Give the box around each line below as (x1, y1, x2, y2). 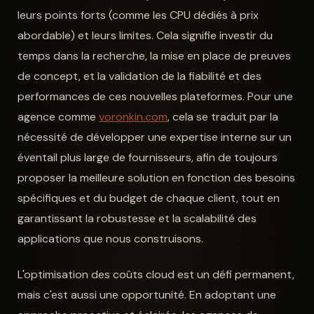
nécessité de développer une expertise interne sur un (17, 129, 292, 144)
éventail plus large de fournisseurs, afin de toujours (17, 149, 278, 165)
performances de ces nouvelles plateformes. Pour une (17, 88, 293, 104)
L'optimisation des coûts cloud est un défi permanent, (17, 267, 294, 282)
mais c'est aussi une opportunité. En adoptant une (17, 287, 276, 303)
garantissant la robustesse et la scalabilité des (17, 210, 257, 226)
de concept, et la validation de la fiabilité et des (17, 68, 261, 83)
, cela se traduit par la (167, 109, 278, 124)
